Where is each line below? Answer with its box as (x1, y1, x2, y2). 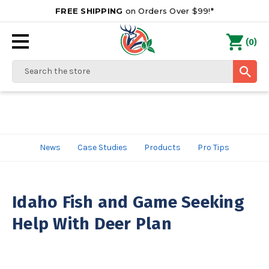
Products (144, 142, 181, 153)
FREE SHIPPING (55, 6, 123, 16)
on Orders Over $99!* (122, 6, 214, 16)
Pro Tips (198, 142, 229, 153)
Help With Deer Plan (12, 214, 172, 234)
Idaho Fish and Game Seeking (12, 192, 244, 212)
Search (12, 61, 40, 71)
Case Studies (77, 142, 127, 153)
